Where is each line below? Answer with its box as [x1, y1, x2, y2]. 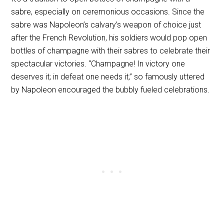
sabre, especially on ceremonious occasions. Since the [11, 6, 205, 16]
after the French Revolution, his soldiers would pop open [11, 32, 207, 42]
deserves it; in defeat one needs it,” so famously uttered [11, 71, 205, 81]
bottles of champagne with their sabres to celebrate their [11, 45, 210, 55]
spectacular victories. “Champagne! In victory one [11, 58, 185, 68]
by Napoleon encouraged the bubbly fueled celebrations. [11, 84, 210, 94]
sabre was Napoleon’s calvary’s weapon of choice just [11, 19, 201, 29]
